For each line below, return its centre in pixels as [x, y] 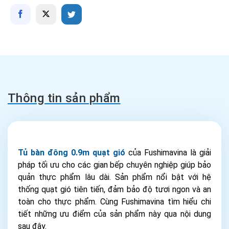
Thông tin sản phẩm [64, 98]
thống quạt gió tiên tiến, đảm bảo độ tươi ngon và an [114, 190]
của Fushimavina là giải [168, 153]
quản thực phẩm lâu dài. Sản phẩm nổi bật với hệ [114, 177]
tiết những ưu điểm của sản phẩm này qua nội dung [114, 214]
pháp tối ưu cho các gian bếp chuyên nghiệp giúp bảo [114, 165]
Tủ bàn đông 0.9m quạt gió [72, 153]
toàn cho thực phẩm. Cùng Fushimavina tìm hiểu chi [114, 202]
